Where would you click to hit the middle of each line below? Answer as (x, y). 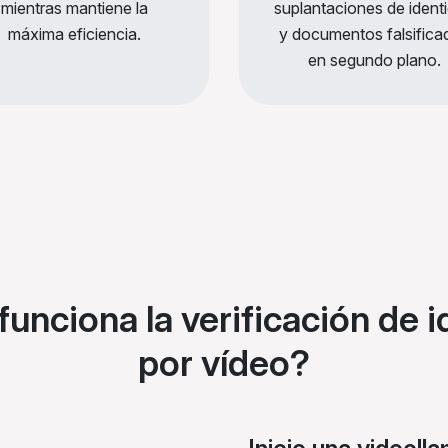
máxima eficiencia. (74, 34)
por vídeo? (224, 363)
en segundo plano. (374, 60)
